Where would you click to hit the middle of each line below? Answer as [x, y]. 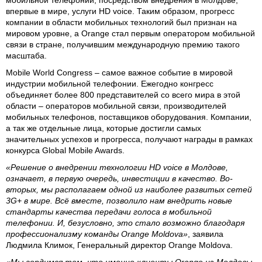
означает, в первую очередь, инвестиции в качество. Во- [119, 178]
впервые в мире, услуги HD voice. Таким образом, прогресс [120, 11]
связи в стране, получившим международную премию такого [123, 44]
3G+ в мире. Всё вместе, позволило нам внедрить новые [119, 201]
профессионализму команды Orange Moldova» [97, 234]
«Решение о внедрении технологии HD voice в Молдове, [117, 167]
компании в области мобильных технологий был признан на [121, 22]
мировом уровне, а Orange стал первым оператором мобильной [130, 33]
